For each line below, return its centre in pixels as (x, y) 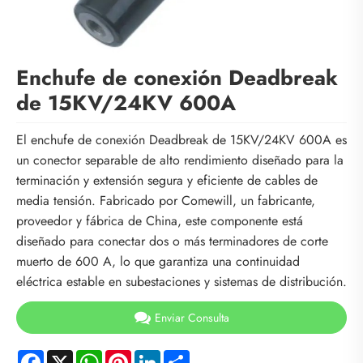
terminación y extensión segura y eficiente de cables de (167, 180)
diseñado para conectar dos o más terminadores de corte (172, 241)
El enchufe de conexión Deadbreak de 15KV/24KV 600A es (181, 139)
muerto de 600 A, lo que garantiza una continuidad (158, 261)
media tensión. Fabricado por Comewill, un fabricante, (166, 200)
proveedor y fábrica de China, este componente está (160, 220)
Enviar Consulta (192, 318)
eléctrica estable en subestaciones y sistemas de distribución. (181, 281)
